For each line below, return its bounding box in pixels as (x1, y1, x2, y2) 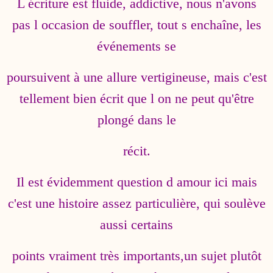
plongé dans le (97, 112, 176, 127)
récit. (122, 143, 151, 158)
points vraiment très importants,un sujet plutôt (12, 248, 261, 263)
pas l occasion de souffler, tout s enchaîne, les (12, 17, 261, 32)
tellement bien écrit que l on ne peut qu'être (19, 91, 254, 106)
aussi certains (100, 217, 173, 232)
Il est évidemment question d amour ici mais (16, 174, 257, 190)
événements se (97, 38, 176, 54)
